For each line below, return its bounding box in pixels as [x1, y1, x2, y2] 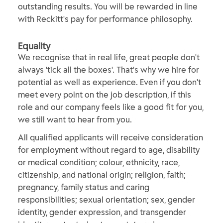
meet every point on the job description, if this [18, 89, 191, 100]
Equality [18, 40, 50, 52]
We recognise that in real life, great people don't [18, 52, 200, 62]
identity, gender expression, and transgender [18, 207, 186, 217]
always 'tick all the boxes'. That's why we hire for [18, 64, 199, 75]
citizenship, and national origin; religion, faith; [18, 169, 186, 180]
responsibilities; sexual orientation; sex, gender [18, 194, 195, 205]
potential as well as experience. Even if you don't [18, 77, 201, 87]
